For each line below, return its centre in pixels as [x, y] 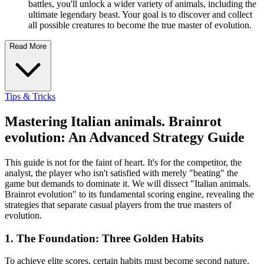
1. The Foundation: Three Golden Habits [104, 238]
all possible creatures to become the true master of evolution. [140, 25]
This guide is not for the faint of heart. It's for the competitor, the [123, 162]
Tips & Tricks [30, 97]
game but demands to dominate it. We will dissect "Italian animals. [128, 183]
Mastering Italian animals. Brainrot [113, 122]
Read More [28, 47]
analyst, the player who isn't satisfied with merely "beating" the [121, 173]
